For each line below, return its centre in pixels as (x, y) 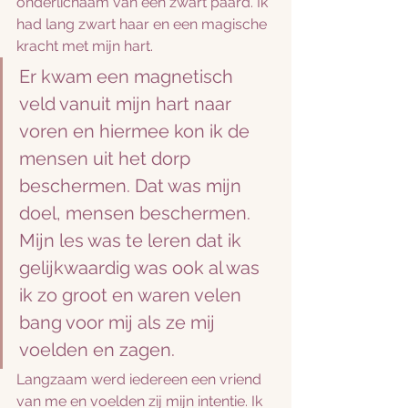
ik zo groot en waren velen (133, 295)
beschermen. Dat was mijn (133, 186)
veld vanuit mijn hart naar (127, 104)
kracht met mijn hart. (87, 46)
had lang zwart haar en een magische (143, 24)
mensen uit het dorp (107, 158)
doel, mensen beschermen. (137, 213)
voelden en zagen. (97, 350)
